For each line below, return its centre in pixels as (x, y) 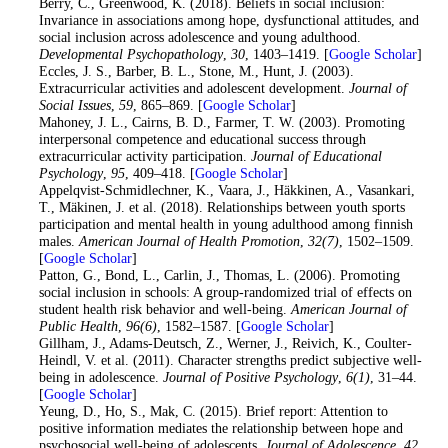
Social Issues (74, 105)
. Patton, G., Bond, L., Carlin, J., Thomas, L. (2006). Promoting (215, 275)
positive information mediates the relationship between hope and (220, 428)
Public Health (78, 326)
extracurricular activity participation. (144, 156)
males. (58, 241)
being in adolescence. (100, 377)
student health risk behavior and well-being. (164, 309)
